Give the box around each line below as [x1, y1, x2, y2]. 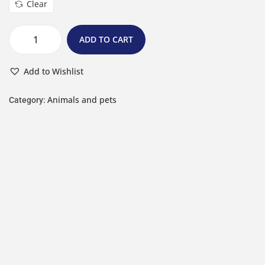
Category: [9, 95, 47, 105]
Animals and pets [47, 93, 117, 105]
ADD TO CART [79, 33, 133, 45]
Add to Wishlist [24, 65, 83, 77]
